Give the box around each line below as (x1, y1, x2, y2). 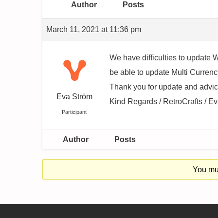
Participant (62, 109, 87, 115)
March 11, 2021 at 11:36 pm (46, 25, 141, 34)
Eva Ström (56, 92, 92, 101)
